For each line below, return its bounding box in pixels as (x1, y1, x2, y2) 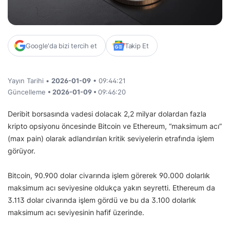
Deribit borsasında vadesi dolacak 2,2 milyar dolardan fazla (8, 109, 206, 119)
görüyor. (8, 146, 35, 156)
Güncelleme (8, 88, 48, 97)
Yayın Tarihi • (8, 76, 51, 85)
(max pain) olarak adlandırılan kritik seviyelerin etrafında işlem (8, 134, 214, 143)
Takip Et (124, 42, 149, 50)
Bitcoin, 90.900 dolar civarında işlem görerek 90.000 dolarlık (8, 171, 210, 180)
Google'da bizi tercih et (26, 42, 97, 50)
